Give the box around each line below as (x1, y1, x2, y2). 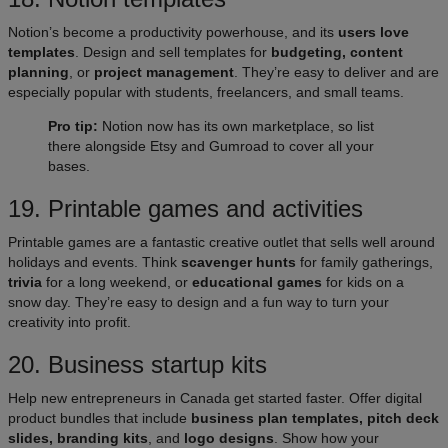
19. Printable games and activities (8, 195, 363, 223)
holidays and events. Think (8, 254, 181, 271)
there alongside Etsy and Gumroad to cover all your (48, 138, 374, 155)
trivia (8, 274, 42, 291)
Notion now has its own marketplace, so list (98, 118, 374, 135)
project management (94, 64, 234, 81)
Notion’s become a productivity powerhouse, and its (8, 24, 338, 41)
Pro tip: (48, 118, 98, 135)
